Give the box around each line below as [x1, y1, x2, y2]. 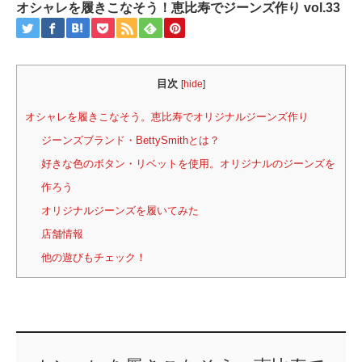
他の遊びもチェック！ [40, 251, 146, 264]
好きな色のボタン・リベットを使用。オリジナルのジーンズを [40, 158, 335, 170]
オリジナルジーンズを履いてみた [40, 204, 199, 217]
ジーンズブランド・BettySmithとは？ [40, 134, 220, 147]
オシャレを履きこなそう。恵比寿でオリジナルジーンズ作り [25, 111, 309, 124]
